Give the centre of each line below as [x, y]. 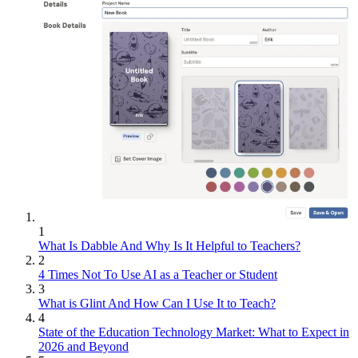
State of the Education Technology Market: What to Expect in [194, 332]
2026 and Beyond [84, 346]
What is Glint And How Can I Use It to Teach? [157, 303]
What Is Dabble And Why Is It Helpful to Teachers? [169, 246]
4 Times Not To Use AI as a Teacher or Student [158, 274]
